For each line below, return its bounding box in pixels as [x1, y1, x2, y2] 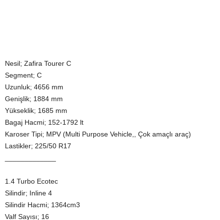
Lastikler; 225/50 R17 [5, 142, 71, 150]
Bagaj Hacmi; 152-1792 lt [5, 118, 83, 127]
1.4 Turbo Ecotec [5, 177, 58, 186]
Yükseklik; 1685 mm [5, 107, 67, 115]
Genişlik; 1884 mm [5, 95, 63, 103]
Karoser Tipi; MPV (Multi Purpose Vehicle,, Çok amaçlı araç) [5, 130, 191, 138]
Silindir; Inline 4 [5, 189, 52, 197]
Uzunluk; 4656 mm [5, 83, 63, 91]
